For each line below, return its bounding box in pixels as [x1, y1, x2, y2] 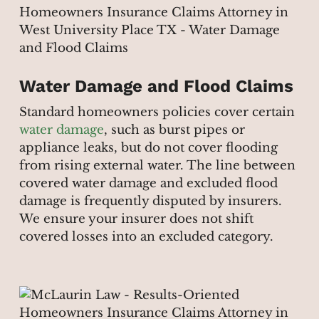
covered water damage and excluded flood [19, 176, 278, 192]
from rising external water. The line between [19, 158, 296, 174]
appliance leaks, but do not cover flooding [19, 140, 278, 156]
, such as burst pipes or [103, 122, 245, 138]
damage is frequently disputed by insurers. [19, 194, 282, 209]
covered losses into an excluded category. [19, 229, 273, 245]
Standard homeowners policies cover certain [19, 105, 295, 120]
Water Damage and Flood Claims [19, 76, 293, 97]
